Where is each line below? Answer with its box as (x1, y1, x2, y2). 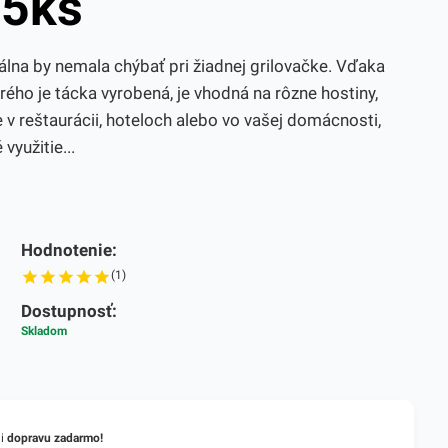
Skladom (21, 324, 68, 338)
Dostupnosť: (21, 301, 118, 321)
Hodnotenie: (21, 240, 118, 260)
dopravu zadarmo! (6, 431, 103, 445)
